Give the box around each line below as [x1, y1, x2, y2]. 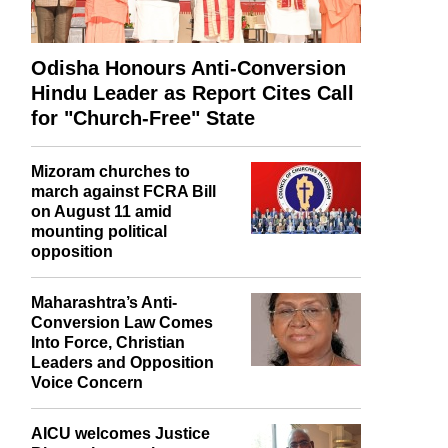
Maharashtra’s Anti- [31, 350, 177, 368]
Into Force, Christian [31, 390, 185, 408]
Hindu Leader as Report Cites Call [31, 138, 354, 161]
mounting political [31, 279, 167, 297]
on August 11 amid [31, 259, 172, 277]
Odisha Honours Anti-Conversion [31, 113, 346, 136]
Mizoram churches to [31, 219, 190, 237]
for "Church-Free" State [31, 163, 255, 186]
